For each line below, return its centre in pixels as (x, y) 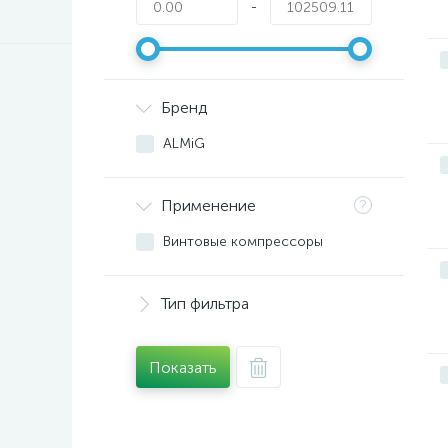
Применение (208, 205)
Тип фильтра (205, 303)
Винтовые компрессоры (243, 241)
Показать (183, 367)
